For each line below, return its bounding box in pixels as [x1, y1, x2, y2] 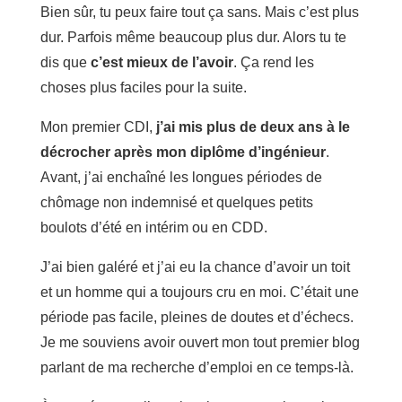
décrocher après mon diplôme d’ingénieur [39, 144, 326, 160]
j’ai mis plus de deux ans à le [155, 118, 350, 135]
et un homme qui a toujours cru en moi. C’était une [39, 284, 359, 300]
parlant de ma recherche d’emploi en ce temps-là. [39, 359, 354, 375]
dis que [39, 54, 87, 70]
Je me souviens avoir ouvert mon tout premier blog [39, 334, 360, 350]
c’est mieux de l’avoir [86, 54, 233, 70]
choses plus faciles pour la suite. [39, 79, 247, 95]
